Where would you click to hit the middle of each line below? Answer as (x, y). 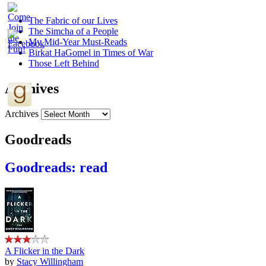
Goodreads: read (56, 167)
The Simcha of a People (73, 31)
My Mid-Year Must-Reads (78, 42)
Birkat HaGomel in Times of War (91, 53)
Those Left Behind (64, 64)
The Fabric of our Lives (73, 21)
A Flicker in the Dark (45, 251)
